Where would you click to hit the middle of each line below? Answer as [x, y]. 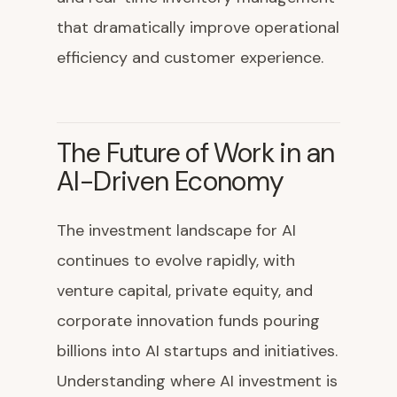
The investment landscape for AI [176, 231]
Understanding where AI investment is [197, 381]
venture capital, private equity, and [185, 291]
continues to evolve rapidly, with [176, 261]
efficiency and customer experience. [190, 58]
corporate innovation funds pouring [188, 321]
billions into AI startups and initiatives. [197, 351]
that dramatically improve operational [198, 28]
